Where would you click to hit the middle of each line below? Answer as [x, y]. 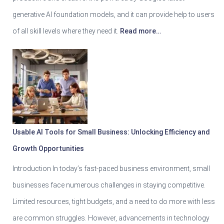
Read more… [140, 31]
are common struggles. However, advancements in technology [111, 218]
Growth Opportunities [48, 148]
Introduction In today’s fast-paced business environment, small [111, 168]
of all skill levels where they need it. [65, 31]
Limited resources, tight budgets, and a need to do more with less [114, 201]
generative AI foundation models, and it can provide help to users [113, 14]
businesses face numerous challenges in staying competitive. [109, 185]
